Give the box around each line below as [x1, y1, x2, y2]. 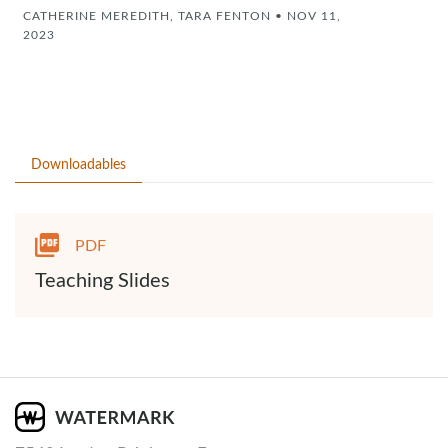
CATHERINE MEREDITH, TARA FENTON [23, 7, 271, 23]
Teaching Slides [35, 265, 170, 292]
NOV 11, [287, 7, 341, 23]
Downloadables [31, 154, 126, 173]
